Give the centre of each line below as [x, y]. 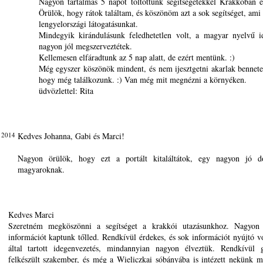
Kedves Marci [31, 215]
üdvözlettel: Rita [66, 91]
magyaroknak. [41, 169]
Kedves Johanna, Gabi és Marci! [71, 136]
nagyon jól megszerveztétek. [85, 46]
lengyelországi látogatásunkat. [88, 24]
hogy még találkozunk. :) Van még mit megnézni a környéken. [142, 80]
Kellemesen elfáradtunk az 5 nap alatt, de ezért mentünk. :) [136, 57]
